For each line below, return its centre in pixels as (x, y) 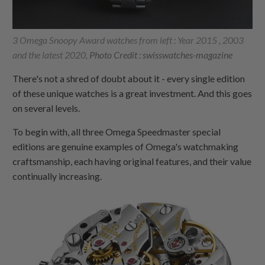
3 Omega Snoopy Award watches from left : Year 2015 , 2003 (128, 40)
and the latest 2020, (51, 54)
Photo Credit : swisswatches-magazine (161, 54)
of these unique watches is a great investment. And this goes (132, 93)
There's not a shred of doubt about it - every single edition (129, 78)
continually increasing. (58, 176)
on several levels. (46, 108)
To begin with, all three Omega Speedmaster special (117, 131)
